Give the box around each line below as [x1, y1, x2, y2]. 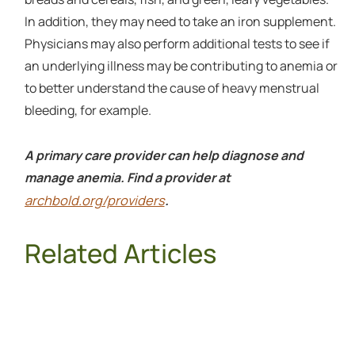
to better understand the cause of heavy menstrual [24, 78, 319, 97]
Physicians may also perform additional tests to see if [24, 34, 330, 52]
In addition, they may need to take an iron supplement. [24, 12, 336, 30]
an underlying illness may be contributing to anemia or [24, 56, 338, 74]
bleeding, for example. [24, 101, 154, 119]
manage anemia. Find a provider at [24, 169, 231, 187]
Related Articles [24, 235, 216, 271]
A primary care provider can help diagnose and [24, 147, 303, 165]
